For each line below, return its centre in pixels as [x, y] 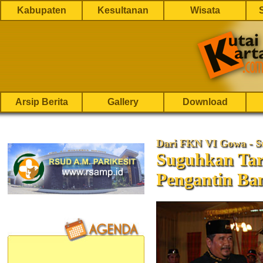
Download [205, 102]
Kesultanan [123, 10]
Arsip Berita [41, 102]
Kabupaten [41, 10]
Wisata [205, 10]
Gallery [123, 102]
